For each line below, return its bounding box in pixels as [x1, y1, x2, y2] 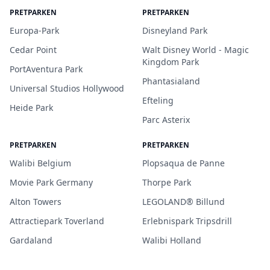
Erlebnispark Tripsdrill [142, 215, 232, 227]
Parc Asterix [142, 114, 190, 125]
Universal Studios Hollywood [10, 83, 124, 94]
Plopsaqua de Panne [142, 157, 225, 169]
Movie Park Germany [10, 177, 93, 188]
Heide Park [10, 102, 53, 113]
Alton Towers [10, 196, 61, 207]
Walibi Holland [142, 234, 201, 246]
